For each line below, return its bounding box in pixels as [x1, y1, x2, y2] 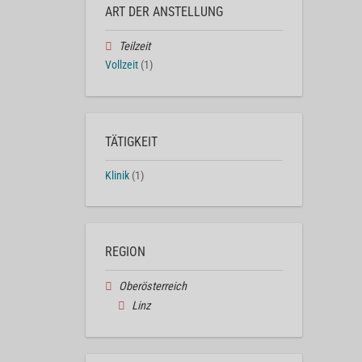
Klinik [105, 168, 129, 183]
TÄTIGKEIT [105, 133, 158, 149]
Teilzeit [118, 39, 150, 53]
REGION [105, 244, 145, 260]
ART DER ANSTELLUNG [105, 3, 223, 19]
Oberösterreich [118, 280, 187, 294]
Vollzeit [105, 57, 138, 72]
